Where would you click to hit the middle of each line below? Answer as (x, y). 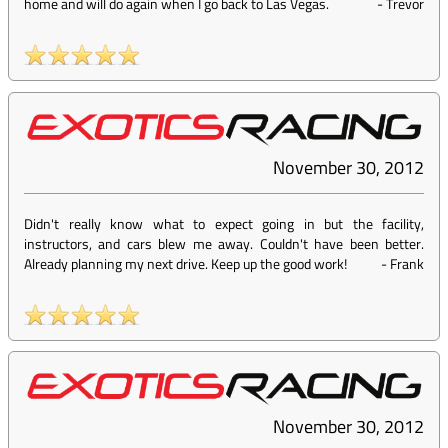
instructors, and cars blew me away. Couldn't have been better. (224, 244)
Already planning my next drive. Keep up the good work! (185, 264)
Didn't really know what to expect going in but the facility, (224, 224)
